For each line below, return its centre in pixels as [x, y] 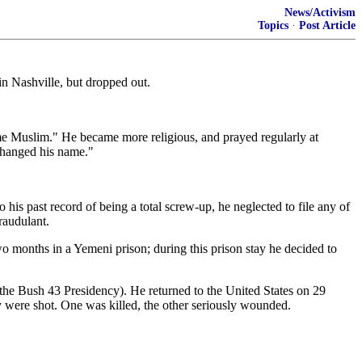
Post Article [327, 25]
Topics [273, 25]
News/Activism [320, 13]
